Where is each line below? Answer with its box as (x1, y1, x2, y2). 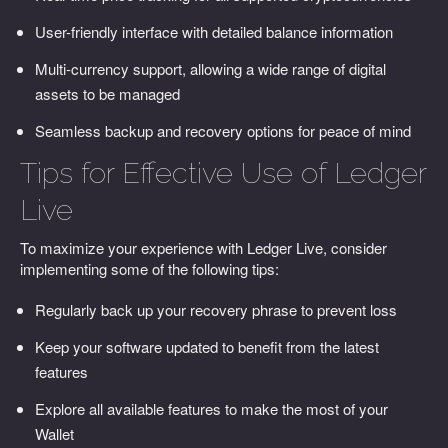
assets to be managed (35, 83, 180, 104)
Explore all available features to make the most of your (35, 398, 388, 419)
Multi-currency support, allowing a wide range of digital (35, 58, 386, 79)
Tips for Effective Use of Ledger (20, 156, 426, 190)
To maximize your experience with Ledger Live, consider (20, 237, 387, 258)
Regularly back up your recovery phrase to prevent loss (35, 299, 397, 320)
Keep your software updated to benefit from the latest (35, 336, 379, 357)
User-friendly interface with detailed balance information (35, 21, 393, 42)
